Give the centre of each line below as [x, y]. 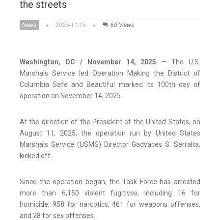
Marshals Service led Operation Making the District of [110, 73]
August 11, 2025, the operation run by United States [110, 133]
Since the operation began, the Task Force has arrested [110, 182]
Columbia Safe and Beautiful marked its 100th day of [110, 85]
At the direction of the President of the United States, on [110, 122]
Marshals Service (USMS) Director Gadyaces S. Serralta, [110, 145]
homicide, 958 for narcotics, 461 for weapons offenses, [110, 205]
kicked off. [36, 156]
